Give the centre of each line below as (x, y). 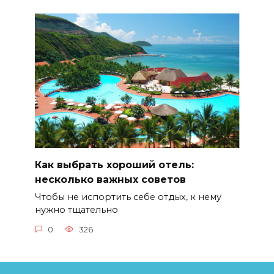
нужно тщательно (76, 210)
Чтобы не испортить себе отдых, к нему (128, 197)
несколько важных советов (110, 179)
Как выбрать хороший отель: (114, 165)
